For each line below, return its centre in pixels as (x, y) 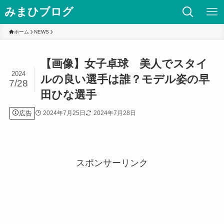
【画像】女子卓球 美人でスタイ (124, 64)
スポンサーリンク (112, 163)
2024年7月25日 (64, 113)
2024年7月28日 (114, 113)
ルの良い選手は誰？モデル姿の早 (125, 79)
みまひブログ (39, 12)
